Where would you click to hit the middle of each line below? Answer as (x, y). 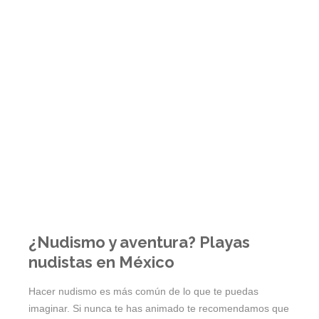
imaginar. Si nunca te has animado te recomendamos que (159, 309)
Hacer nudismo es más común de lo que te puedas (143, 292)
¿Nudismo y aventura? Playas (139, 242)
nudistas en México (101, 262)
